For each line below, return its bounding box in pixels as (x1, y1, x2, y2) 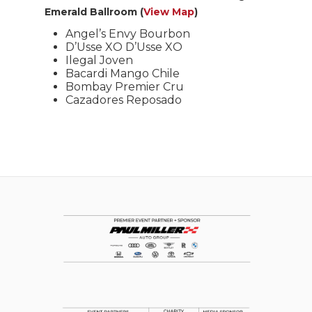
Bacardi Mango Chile (65, 67, 182, 81)
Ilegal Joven (65, 54, 136, 68)
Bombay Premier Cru (65, 80, 187, 94)
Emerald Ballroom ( (45, 6, 143, 19)
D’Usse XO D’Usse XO (65, 40, 185, 54)
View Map (143, 6, 194, 19)
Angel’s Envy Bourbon (65, 27, 193, 41)
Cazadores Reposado (65, 93, 185, 107)
